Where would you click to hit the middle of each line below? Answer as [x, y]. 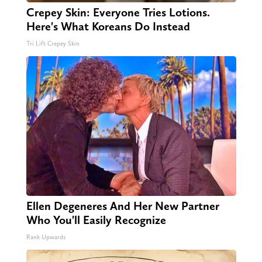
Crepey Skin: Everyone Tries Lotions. [118, 13]
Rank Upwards [46, 237]
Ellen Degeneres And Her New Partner [123, 206]
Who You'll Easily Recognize [96, 220]
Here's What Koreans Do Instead [108, 27]
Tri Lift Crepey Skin [53, 44]
